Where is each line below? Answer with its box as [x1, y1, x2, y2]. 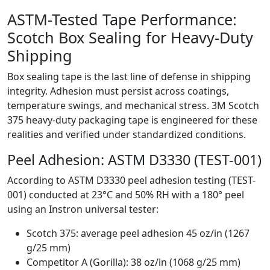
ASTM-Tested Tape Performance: [7, 9, 237, 30]
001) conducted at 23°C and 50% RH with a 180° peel [7, 188, 244, 202]
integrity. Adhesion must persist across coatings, [7, 84, 229, 98]
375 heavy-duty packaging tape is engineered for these [7, 113, 257, 127]
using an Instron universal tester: [7, 202, 159, 216]
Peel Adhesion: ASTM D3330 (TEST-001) [7, 150, 262, 170]
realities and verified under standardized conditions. [7, 128, 246, 142]
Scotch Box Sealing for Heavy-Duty [7, 27, 253, 48]
